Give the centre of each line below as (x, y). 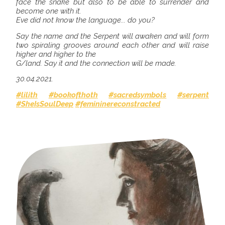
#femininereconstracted (118, 104)
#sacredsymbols (138, 95)
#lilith (27, 95)
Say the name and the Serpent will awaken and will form (113, 36)
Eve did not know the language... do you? (85, 20)
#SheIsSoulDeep (45, 104)
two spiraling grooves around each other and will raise (113, 45)
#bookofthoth (73, 95)
